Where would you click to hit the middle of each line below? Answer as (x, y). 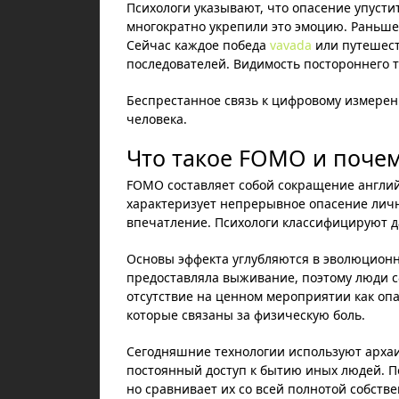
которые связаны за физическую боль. (246, 315)
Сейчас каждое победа (198, 45)
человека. (157, 119)
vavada (291, 45)
